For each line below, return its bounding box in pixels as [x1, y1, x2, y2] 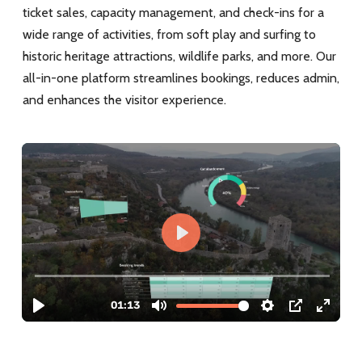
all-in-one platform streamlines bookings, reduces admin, [22, 69, 339, 86]
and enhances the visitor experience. [22, 91, 226, 107]
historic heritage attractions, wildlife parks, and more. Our [22, 48, 336, 64]
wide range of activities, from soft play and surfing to [22, 26, 316, 42]
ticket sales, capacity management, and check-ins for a [22, 4, 324, 20]
